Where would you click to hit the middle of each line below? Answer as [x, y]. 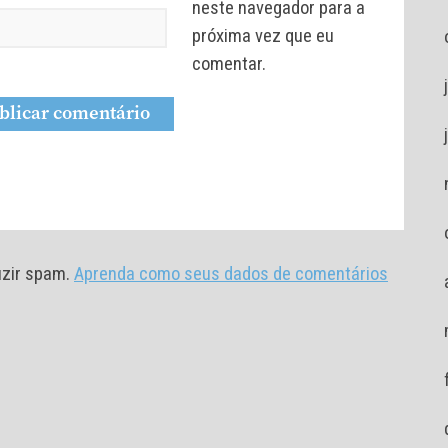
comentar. [229, 64]
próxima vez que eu [263, 36]
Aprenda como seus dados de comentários [231, 274]
